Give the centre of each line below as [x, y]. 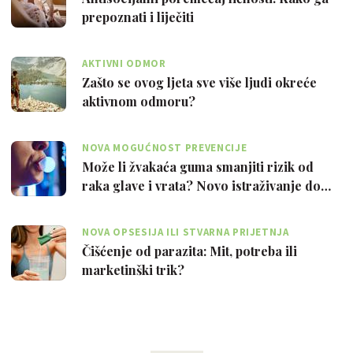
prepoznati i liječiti [138, 17]
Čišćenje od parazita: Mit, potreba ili [190, 251]
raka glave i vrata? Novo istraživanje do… [206, 185]
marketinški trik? [133, 269]
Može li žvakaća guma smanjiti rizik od [198, 166]
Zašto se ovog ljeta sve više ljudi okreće [199, 82]
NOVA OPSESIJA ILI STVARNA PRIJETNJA [186, 232]
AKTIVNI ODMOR [124, 63]
